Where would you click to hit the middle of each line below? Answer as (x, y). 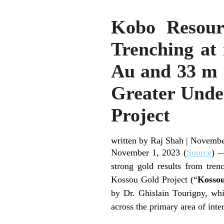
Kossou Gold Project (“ (154, 179)
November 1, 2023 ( (149, 152)
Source (199, 152)
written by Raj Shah (147, 140)
